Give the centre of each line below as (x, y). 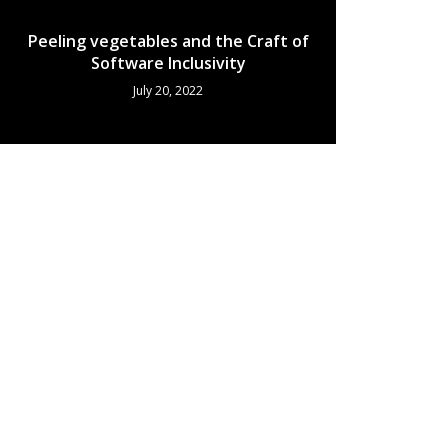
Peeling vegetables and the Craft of (168, 41)
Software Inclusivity (168, 63)
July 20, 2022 (168, 90)
